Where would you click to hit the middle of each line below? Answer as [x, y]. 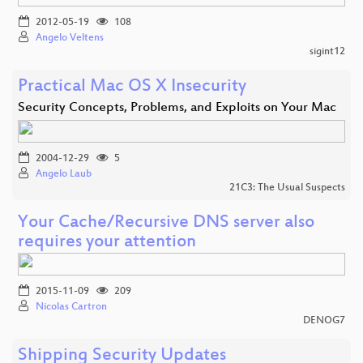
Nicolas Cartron [71, 307]
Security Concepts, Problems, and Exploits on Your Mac [177, 108]
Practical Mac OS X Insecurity [132, 87]
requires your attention [107, 242]
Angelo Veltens [70, 38]
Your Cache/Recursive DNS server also [166, 223]
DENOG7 [324, 320]
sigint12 [327, 51]
